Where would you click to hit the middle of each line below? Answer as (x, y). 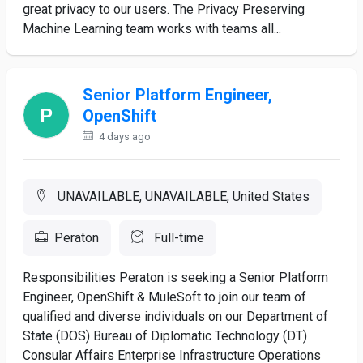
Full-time (177, 238)
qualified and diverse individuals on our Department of (175, 316)
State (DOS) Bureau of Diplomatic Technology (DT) (165, 336)
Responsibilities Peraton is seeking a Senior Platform (175, 278)
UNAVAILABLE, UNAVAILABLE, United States (182, 196)
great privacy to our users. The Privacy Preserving (164, 9)
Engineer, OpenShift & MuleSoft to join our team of (164, 297)
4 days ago (123, 137)
